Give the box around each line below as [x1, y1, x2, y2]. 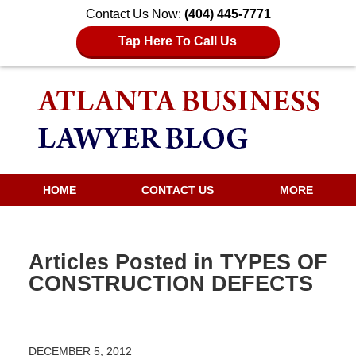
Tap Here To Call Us [118, 34, 238, 48]
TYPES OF [219, 250, 327, 275]
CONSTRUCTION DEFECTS [28, 271, 313, 296]
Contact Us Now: [85, 7, 184, 21]
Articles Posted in [28, 250, 214, 275]
